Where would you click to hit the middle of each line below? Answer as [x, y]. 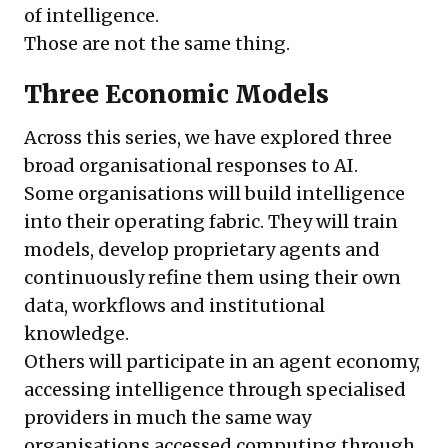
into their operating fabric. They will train [211, 222]
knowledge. [76, 334]
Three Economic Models [176, 95]
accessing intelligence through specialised [215, 390]
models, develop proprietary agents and [202, 250]
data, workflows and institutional [174, 306]
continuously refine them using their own [212, 278]
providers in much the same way [167, 418]
